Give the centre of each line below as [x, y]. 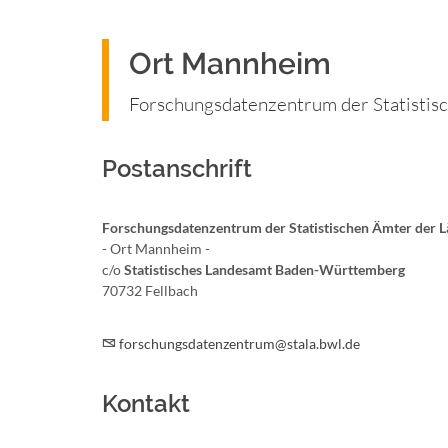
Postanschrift [177, 168]
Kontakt [146, 403]
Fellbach [171, 290]
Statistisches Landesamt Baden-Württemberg [264, 269]
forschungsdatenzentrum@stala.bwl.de [239, 343]
